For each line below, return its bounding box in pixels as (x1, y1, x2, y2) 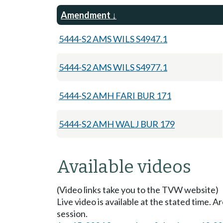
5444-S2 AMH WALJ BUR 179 (59, 118, 175, 129)
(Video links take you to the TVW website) (57, 184, 219, 195)
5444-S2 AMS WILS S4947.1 (59, 33, 167, 44)
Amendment (61, 9, 111, 20)
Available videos (57, 156, 191, 177)
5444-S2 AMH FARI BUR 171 (59, 90, 171, 101)
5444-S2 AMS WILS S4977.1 (59, 61, 167, 73)
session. (57, 208, 88, 219)
